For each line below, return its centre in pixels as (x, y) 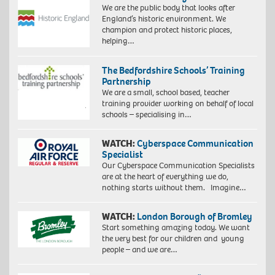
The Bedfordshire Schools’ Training (173, 71)
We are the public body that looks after (168, 8)
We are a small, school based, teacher (165, 93)
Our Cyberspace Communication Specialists (178, 166)
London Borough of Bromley (194, 217)
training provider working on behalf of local (177, 104)
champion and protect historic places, (167, 30)
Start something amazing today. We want (176, 228)
